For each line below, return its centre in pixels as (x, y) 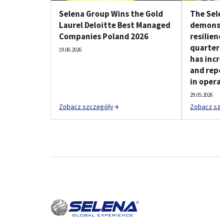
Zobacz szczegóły (86, 107)
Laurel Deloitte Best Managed (115, 25)
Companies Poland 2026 (104, 36)
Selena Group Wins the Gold (111, 14)
